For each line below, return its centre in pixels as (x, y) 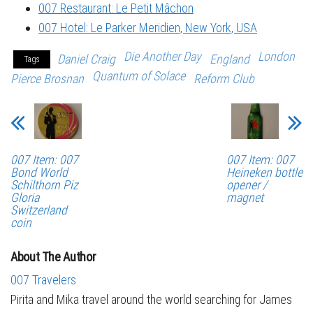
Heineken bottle (264, 172)
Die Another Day (162, 56)
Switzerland (39, 210)
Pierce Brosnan (47, 78)
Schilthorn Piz (44, 184)
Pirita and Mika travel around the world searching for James (151, 299)
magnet (245, 197)
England (230, 59)
